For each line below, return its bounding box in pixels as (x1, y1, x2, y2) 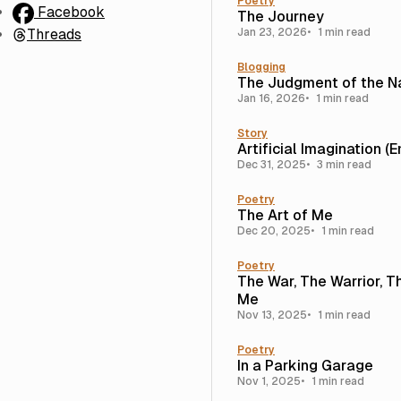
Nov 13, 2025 (237, 309, 307, 321)
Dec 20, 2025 (237, 225, 311, 237)
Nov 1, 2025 (237, 375, 301, 388)
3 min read (317, 158, 371, 171)
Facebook (38, 3, 105, 21)
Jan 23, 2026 (237, 26, 307, 38)
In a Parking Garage (237, 357, 373, 374)
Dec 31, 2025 (237, 158, 306, 171)
